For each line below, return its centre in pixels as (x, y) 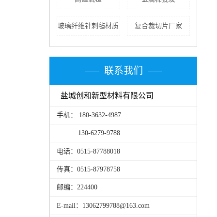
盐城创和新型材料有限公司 (107, 95)
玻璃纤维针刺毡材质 (88, 26)
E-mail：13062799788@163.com (103, 205)
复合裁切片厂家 (158, 26)
